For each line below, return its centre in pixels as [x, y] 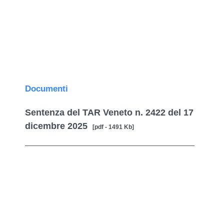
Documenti [47, 88]
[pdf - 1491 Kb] [113, 127]
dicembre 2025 [59, 126]
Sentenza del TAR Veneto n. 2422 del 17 [109, 112]
